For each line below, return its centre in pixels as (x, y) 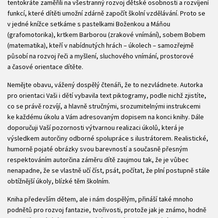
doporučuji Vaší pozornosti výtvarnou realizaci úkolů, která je (96, 128)
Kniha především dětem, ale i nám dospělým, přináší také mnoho (100, 199)
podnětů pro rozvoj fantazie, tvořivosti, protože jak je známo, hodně (107, 210)
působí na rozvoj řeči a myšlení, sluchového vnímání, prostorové (100, 56)
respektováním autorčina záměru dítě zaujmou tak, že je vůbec (98, 160)
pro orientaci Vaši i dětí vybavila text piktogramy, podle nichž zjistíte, (107, 96)
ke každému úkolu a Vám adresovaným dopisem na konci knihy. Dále (106, 117)
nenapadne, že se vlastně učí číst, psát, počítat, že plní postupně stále (109, 171)
